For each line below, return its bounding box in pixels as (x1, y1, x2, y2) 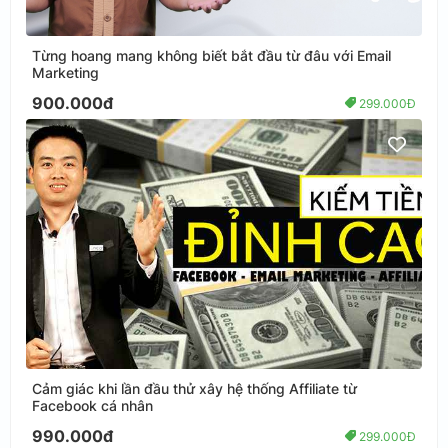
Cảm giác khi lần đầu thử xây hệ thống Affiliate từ (32, 379, 357, 397)
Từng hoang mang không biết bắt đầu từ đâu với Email (32, 46, 391, 64)
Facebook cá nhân (32, 396, 153, 414)
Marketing (32, 63, 99, 81)
